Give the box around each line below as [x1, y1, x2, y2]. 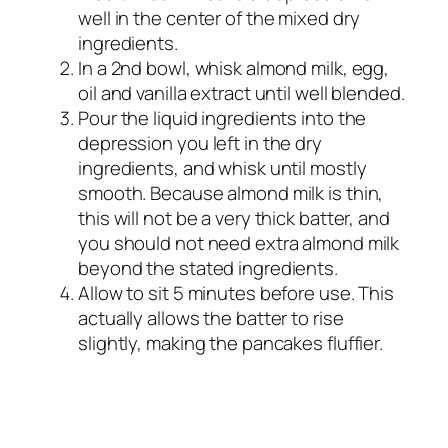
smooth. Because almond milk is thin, [78, 179, 384, 206]
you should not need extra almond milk [78, 229, 400, 256]
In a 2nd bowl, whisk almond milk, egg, [78, 54, 390, 81]
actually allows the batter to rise [78, 304, 344, 331]
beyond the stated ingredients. [78, 254, 338, 281]
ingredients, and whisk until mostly [78, 154, 367, 181]
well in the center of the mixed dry [78, 4, 360, 31]
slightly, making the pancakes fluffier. [78, 329, 384, 356]
